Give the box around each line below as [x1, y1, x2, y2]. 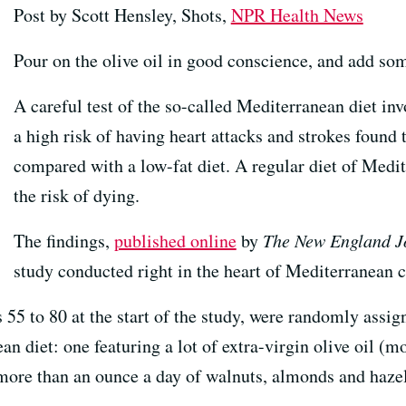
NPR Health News [230, 3, 363, 27]
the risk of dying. [13, 183, 140, 208]
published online [113, 228, 237, 253]
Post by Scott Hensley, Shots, [13, 3, 231, 27]
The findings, [13, 228, 114, 253]
